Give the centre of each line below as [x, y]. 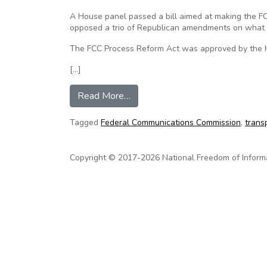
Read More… [104, 96]
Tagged [85, 122]
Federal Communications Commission [171, 122]
